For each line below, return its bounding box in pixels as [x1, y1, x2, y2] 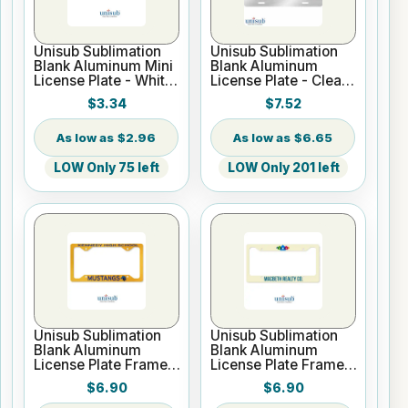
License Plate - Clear [210, 71, 348, 89]
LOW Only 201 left [227, 159, 340, 175]
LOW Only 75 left [54, 159, 159, 175]
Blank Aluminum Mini [34, 56, 174, 75]
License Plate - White [34, 71, 174, 89]
